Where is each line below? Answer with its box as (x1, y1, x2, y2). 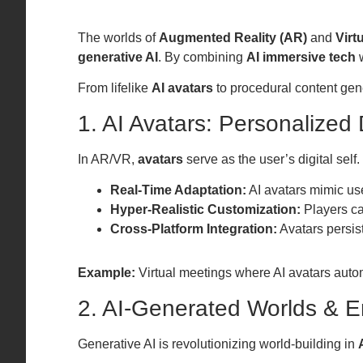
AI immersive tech (246, 50, 356, 64)
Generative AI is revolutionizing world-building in (78, 336, 358, 351)
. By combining (158, 50, 246, 64)
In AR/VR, (78, 152, 138, 166)
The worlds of (78, 31, 159, 45)
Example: (78, 266, 135, 280)
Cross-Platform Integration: (110, 222, 277, 237)
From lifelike (78, 81, 152, 96)
